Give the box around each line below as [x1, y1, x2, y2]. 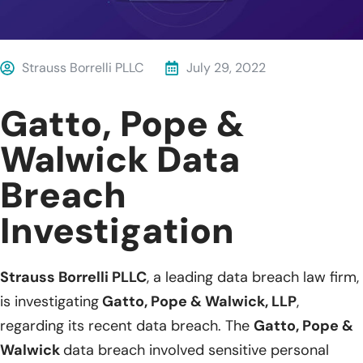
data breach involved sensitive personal [63, 340, 329, 360]
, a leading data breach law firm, [147, 267, 359, 287]
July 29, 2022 [186, 58, 266, 76]
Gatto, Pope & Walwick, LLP [99, 291, 297, 311]
